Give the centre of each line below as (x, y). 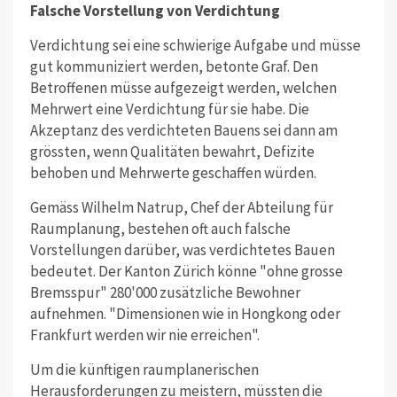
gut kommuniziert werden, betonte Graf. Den (174, 66)
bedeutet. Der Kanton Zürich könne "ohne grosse (186, 271)
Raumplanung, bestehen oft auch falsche (160, 228)
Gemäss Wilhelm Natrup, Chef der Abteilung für (181, 207)
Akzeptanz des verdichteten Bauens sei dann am (183, 130)
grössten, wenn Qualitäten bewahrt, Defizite (172, 151)
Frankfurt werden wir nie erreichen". (144, 335)
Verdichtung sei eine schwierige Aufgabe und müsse (195, 45)
